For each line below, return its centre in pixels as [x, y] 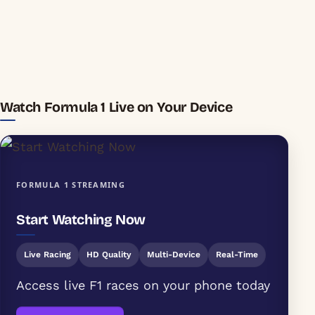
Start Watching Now [81, 220]
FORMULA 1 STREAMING [71, 185]
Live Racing [47, 255]
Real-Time [237, 255]
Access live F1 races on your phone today [143, 285]
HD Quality [109, 255]
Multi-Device [174, 255]
